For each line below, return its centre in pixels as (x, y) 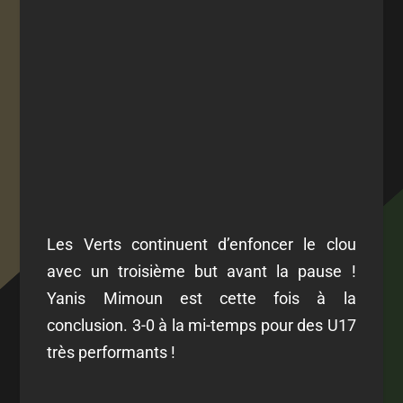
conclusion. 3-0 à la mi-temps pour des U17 (201, 326)
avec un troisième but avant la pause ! (201, 272)
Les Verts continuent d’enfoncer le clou (201, 245)
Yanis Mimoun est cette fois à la (201, 299)
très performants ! (112, 353)
